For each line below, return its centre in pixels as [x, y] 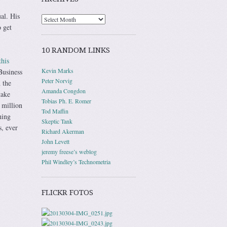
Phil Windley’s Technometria [76, 161]
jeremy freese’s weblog [69, 151]
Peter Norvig [57, 80]
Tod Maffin [55, 111]
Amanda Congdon [64, 90]
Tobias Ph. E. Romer [66, 101]
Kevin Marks [58, 70]
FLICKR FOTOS [67, 192]
